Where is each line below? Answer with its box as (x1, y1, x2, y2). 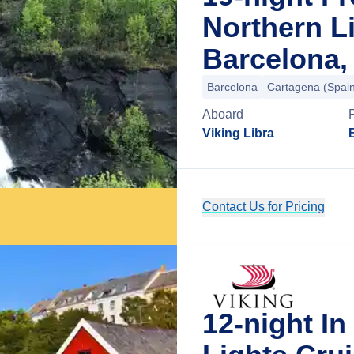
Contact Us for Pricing (202, 200, 325, 213)
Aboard (202, 107, 243, 121)
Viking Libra (202, 126, 274, 140)
